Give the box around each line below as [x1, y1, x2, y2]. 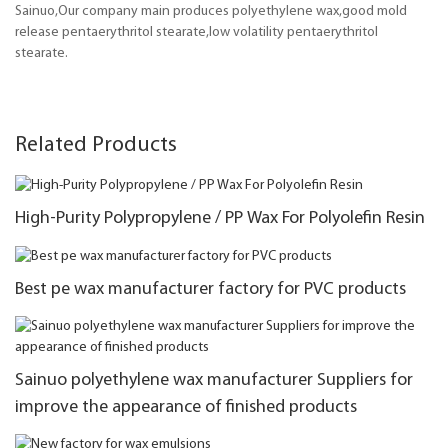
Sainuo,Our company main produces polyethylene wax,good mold [15, 3, 407, 19]
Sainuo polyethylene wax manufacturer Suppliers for [15, 370, 413, 390]
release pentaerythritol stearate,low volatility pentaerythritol [15, 24, 378, 40]
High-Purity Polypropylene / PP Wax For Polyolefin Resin [15, 209, 425, 229]
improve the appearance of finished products [15, 397, 357, 417]
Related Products [15, 133, 177, 157]
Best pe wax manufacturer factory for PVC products [15, 279, 406, 299]
